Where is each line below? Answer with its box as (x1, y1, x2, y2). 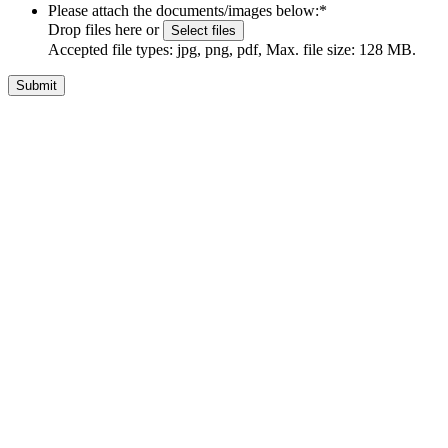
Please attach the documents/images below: (48, 2, 319, 20)
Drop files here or (48, 21, 163, 39)
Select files (171, 23, 236, 39)
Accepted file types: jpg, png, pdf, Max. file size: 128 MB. (48, 41, 416, 59)
